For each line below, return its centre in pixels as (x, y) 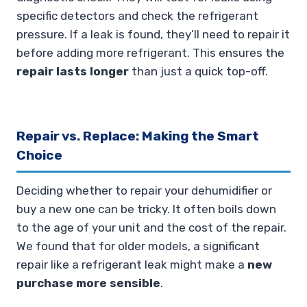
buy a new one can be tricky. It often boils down (146, 209)
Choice (39, 155)
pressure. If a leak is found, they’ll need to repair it (153, 34)
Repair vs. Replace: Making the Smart (138, 136)
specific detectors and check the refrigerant (137, 15)
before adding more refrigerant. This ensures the (150, 52)
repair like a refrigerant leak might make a (132, 265)
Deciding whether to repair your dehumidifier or (144, 191)
